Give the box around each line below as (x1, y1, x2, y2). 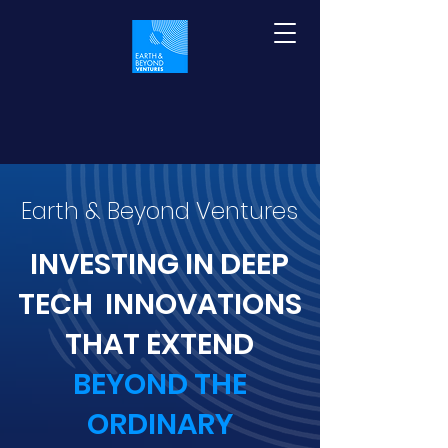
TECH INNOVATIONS (17, 284, 302, 324)
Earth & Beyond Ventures (20, 195, 298, 227)
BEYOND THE (72, 364, 247, 404)
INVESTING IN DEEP (30, 244, 289, 284)
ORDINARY (86, 404, 233, 444)
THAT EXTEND (65, 324, 254, 364)
